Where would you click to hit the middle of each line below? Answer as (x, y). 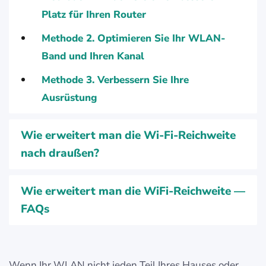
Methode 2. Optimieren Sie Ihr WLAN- (133, 38)
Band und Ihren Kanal (93, 56)
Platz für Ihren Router (94, 15)
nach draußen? (60, 153)
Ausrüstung (69, 98)
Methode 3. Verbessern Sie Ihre (115, 80)
